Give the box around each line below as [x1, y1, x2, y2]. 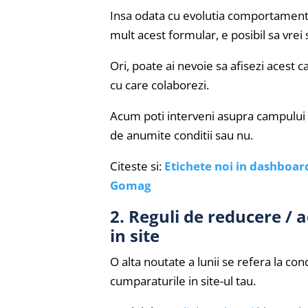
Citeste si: [110, 157, 164, 174]
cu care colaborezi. [110, 76, 209, 93]
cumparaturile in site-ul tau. [110, 272, 256, 289]
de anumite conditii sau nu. [110, 126, 253, 143]
